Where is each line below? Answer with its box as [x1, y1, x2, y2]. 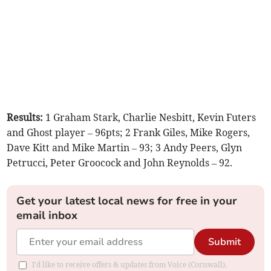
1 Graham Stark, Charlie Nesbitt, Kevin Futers [45, 111, 256, 124]
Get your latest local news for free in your [16, 194, 238, 209]
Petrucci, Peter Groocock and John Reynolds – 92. [7, 157, 233, 169]
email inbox [16, 208, 78, 223]
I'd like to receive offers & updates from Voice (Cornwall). [32, 260, 227, 270]
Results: [7, 111, 46, 124]
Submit [207, 235, 241, 249]
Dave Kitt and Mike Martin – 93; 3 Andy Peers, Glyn [7, 142, 243, 154]
